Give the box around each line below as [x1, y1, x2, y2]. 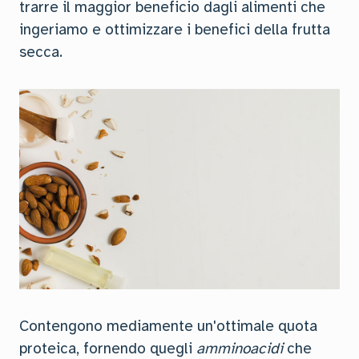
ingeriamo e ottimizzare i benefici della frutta [19, 20, 330, 39]
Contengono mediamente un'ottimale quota [19, 317, 317, 336]
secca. [19, 42, 63, 62]
